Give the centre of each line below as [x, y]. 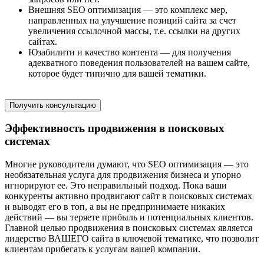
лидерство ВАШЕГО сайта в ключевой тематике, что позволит [132, 239]
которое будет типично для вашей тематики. [117, 73]
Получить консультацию [53, 105]
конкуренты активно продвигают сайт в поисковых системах [128, 196]
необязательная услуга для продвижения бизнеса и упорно [123, 175]
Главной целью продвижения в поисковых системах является [128, 228]
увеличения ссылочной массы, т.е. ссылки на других [134, 31]
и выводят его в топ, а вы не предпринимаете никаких [115, 207]
